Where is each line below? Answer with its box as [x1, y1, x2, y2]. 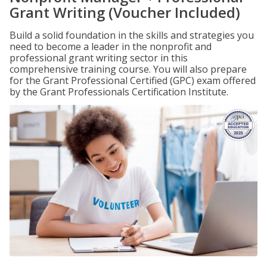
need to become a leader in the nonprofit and [10, 40, 212, 53]
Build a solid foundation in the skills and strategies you [10, 29, 254, 42]
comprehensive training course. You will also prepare [10, 63, 247, 76]
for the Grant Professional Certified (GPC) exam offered [10, 74, 256, 87]
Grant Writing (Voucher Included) [10, 2, 240, 22]
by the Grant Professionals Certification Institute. [10, 85, 228, 98]
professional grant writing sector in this [10, 51, 188, 64]
